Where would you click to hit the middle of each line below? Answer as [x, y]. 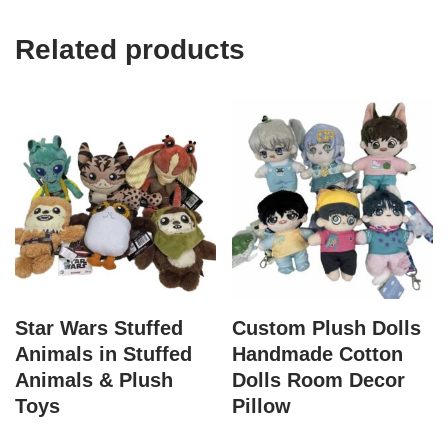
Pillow [262, 405]
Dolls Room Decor [319, 379]
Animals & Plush [94, 379]
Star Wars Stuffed [99, 327]
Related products [130, 50]
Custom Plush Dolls [327, 327]
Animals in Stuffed [103, 353]
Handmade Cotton [318, 353]
